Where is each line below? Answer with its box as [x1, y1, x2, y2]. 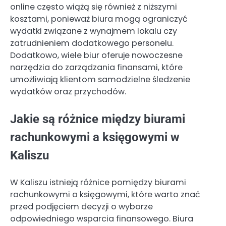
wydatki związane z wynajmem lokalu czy [10, 25, 177, 37]
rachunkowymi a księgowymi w [10, 130, 180, 145]
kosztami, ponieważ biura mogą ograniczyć [10, 13, 188, 25]
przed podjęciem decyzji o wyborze [10, 201, 153, 213]
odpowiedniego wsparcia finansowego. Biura [10, 213, 193, 225]
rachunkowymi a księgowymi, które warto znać [10, 189, 200, 201]
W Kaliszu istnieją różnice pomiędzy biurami [10, 177, 186, 189]
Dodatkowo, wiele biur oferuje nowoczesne [10, 49, 183, 61]
